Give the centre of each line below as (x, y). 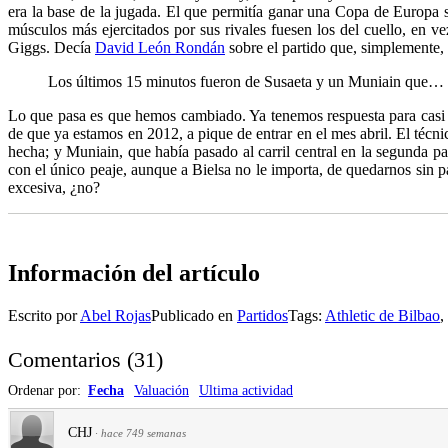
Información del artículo (134, 272)
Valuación (161, 390)
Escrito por (44, 315)
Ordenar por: (46, 390)
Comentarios (64, 359)
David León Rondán (160, 47)
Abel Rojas (115, 315)
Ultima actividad (246, 390)
